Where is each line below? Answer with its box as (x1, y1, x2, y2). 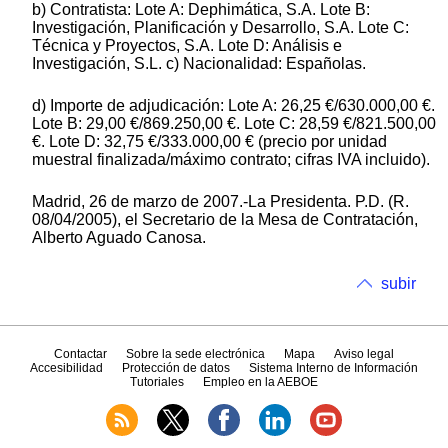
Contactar (53, 347, 107, 362)
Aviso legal (334, 347, 395, 362)
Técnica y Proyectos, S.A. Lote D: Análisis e (32, 36, 342, 54)
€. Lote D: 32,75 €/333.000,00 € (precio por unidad (32, 132, 387, 150)
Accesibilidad (29, 361, 103, 376)
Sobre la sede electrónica (125, 347, 265, 362)
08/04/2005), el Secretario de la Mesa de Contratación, (32, 210, 418, 228)
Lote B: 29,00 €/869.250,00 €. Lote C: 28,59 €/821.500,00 (32, 114, 436, 132)
